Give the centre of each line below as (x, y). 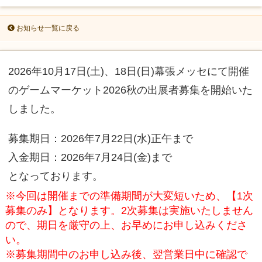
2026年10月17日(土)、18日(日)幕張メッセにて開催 (128, 71)
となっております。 (55, 176)
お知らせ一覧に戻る (48, 28)
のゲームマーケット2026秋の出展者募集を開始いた (130, 90)
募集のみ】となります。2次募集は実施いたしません (130, 210)
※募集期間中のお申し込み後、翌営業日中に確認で (127, 254)
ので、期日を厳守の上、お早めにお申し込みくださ (127, 225)
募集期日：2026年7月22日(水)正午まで (100, 139)
